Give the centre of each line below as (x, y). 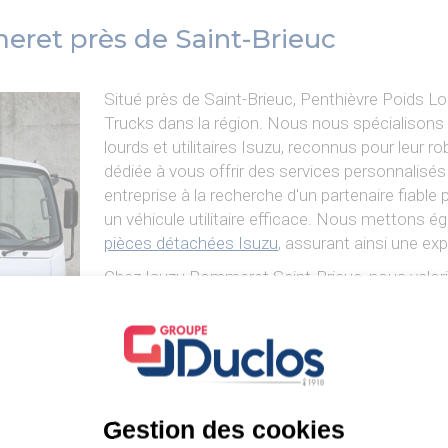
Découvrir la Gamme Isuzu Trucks (229, 334)
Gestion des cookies (224, 429)
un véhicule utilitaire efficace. (210, 218)
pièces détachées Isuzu (191, 242)
